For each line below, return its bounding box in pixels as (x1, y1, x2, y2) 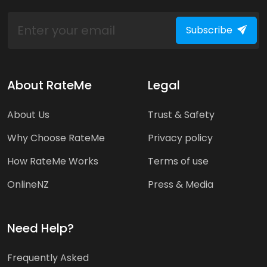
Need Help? (7, 219, 74, 237)
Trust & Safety (148, 107, 215, 122)
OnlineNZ (7, 177, 49, 191)
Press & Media (148, 177, 213, 191)
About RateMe (7, 76, 92, 94)
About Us (7, 107, 49, 122)
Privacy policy (148, 131, 213, 145)
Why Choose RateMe (7, 131, 105, 145)
